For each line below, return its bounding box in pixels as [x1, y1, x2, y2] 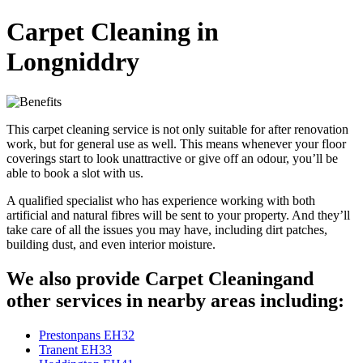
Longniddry [6, 47, 139, 77]
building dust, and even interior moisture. [6, 237, 216, 251]
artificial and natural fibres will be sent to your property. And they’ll [6, 207, 350, 222]
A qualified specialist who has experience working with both [6, 193, 315, 207]
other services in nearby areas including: [6, 289, 344, 311]
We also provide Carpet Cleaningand [6, 267, 314, 289]
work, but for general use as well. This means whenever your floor [6, 136, 346, 151]
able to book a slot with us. [6, 165, 143, 180]
